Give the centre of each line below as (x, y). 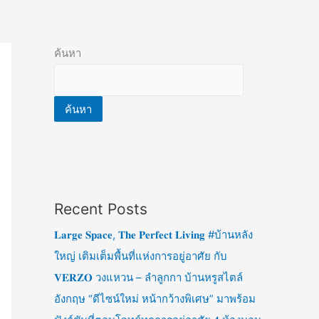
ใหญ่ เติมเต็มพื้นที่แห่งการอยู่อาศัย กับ (141, 256)
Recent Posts (101, 209)
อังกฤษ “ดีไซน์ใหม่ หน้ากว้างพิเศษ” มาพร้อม (155, 299)
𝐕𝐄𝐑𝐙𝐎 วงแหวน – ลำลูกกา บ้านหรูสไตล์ (148, 277)
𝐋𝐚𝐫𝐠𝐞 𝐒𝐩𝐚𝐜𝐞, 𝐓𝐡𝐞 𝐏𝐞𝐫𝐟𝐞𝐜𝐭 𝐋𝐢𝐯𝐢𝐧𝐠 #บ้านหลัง (153, 235)
